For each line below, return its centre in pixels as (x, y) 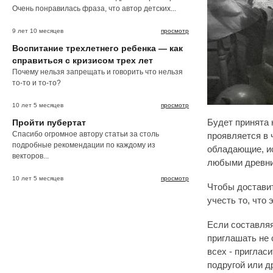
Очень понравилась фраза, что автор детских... (94, 8)
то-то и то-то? (37, 83)
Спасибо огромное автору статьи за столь (86, 134)
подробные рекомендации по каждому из (84, 145)
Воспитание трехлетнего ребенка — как (97, 48)
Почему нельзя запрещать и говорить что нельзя (97, 72)
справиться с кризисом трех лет (83, 60)
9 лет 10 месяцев (38, 30)
